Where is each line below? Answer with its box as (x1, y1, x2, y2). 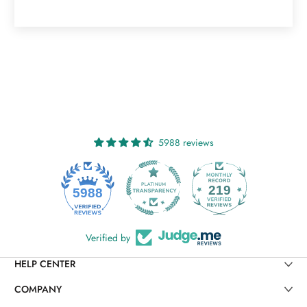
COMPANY (14, 282, 62, 296)
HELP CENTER (14, 257, 75, 271)
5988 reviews (158, 136, 214, 150)
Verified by (86, 231, 130, 245)
